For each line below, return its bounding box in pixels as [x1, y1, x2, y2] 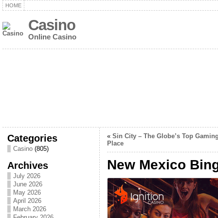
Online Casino [28, 33, 76, 41]
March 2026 [13, 205, 46, 213]
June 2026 [13, 181, 42, 188]
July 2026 [13, 172, 40, 180]
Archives [7, 160, 48, 171]
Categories [7, 132, 57, 144]
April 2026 [13, 197, 41, 204]
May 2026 [13, 189, 41, 196]
